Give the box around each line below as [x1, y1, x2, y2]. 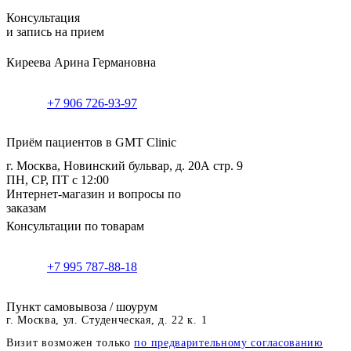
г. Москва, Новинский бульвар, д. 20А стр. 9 [6, 158, 243, 172]
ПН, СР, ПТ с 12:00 [6, 172, 109, 186]
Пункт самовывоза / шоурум [6, 299, 157, 313]
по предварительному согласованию [134, 336, 323, 349]
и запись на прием [6, 24, 104, 38]
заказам [6, 201, 46, 215]
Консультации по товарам [6, 219, 144, 233]
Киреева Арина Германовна [6, 55, 156, 69]
